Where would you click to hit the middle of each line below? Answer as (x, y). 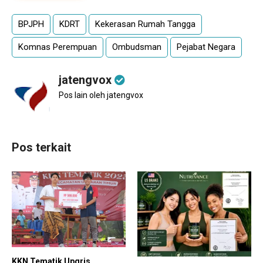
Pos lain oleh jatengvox (101, 95)
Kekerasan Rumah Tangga (145, 24)
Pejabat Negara (206, 47)
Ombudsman (137, 47)
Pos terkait (41, 147)
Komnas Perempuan (58, 47)
